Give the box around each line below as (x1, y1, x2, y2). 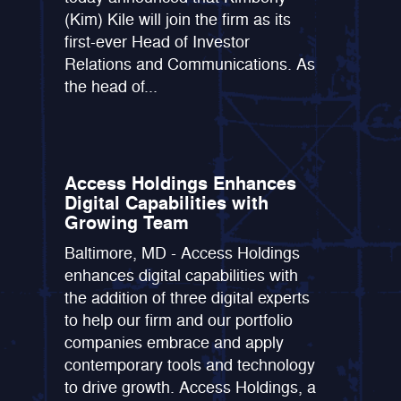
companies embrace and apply (64, 331, 285, 354)
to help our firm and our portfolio (64, 309, 294, 331)
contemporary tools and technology (64, 354, 316, 376)
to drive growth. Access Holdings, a (64, 376, 317, 398)
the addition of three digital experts (64, 286, 311, 309)
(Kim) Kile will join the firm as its (64, 8, 292, 30)
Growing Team (64, 210, 190, 235)
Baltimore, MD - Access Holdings (64, 242, 301, 264)
